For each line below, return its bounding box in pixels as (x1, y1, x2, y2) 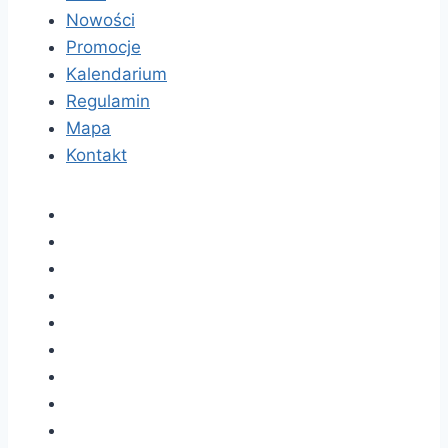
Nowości (66, 9, 135, 30)
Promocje (66, 36, 141, 57)
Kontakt (66, 144, 127, 165)
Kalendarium (66, 63, 167, 84)
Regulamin (66, 90, 150, 111)
